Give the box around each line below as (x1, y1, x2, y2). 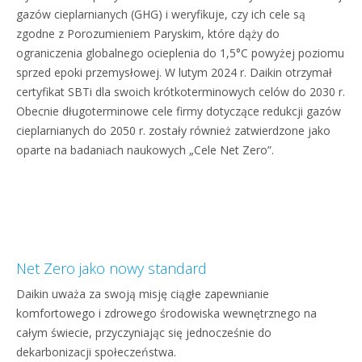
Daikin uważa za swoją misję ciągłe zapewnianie (16, 286, 269, 301)
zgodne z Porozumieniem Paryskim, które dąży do (16, 26, 280, 41)
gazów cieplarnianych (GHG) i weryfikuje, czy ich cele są (16, 6, 305, 22)
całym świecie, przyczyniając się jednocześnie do (16, 325, 271, 340)
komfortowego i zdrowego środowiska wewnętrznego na (16, 305, 317, 321)
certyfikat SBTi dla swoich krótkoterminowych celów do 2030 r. (16, 84, 345, 99)
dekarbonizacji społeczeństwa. (16, 344, 176, 360)
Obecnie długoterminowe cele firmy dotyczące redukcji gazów (16, 103, 341, 119)
